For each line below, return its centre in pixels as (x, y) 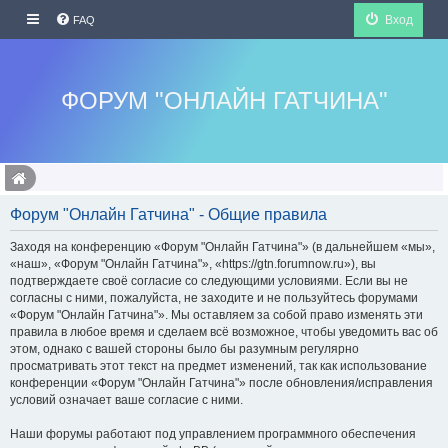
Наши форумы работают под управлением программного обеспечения (213, 434)
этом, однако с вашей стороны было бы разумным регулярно (184, 349)
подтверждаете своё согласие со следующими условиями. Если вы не (209, 281)
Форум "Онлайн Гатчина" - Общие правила (168, 214)
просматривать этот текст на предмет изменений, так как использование (218, 366)
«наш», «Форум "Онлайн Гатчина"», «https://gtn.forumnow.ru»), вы (193, 264)
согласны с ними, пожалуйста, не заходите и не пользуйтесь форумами (214, 298)
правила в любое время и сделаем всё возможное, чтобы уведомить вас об (224, 332)
